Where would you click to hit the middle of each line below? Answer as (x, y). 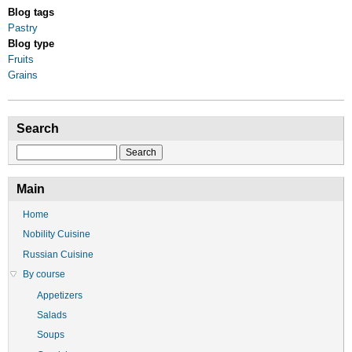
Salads (52, 315)
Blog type (31, 43)
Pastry (23, 27)
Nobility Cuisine (57, 235)
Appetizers (60, 295)
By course (44, 274)
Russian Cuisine (58, 254)
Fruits (21, 59)
